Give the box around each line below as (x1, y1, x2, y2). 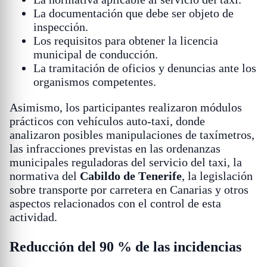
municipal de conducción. (33, 48, 158, 61)
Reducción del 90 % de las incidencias (10, 239, 241, 255)
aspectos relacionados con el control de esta (10, 197, 221, 210)
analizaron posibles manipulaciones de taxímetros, (10, 128, 254, 142)
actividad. (10, 210, 57, 224)
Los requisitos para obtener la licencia (33, 34, 218, 48)
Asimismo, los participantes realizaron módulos (10, 101, 242, 114)
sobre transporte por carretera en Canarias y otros (10, 183, 249, 197)
